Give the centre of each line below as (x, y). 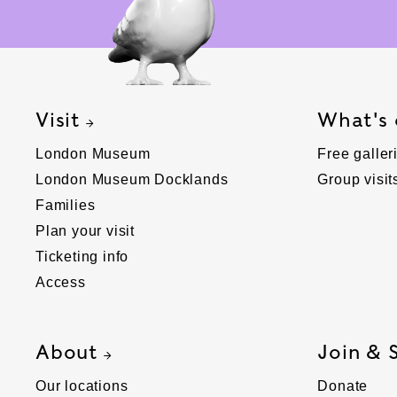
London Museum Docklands (132, 179)
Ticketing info (82, 256)
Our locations (82, 385)
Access (61, 282)
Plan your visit (85, 230)
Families (66, 205)
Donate (343, 385)
